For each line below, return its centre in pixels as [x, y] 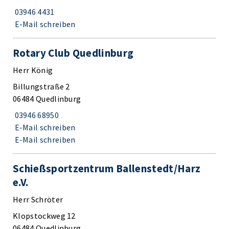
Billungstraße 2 [41, 86]
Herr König [33, 70]
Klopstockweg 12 [44, 215]
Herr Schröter [38, 199]
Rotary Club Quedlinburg [73, 53]
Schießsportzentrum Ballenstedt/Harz [107, 168]
